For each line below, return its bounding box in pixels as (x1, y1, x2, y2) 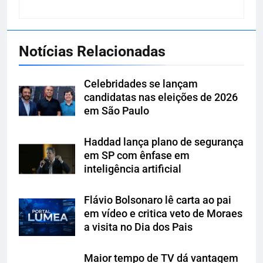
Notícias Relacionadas (19, 43, 166, 60)
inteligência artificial (84, 163, 181, 176)
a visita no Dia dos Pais (84, 221, 193, 234)
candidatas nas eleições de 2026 (84, 92, 238, 104)
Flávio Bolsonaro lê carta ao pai (84, 194, 231, 207)
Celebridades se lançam (84, 78, 198, 90)
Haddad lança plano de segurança (84, 136, 244, 149)
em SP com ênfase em (84, 150, 190, 162)
